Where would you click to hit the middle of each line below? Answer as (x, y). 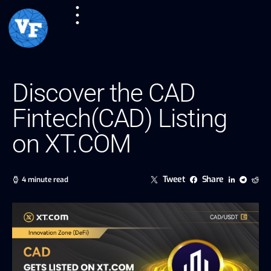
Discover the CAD (104, 93)
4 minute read (45, 179)
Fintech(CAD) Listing (120, 118)
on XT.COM (71, 143)
